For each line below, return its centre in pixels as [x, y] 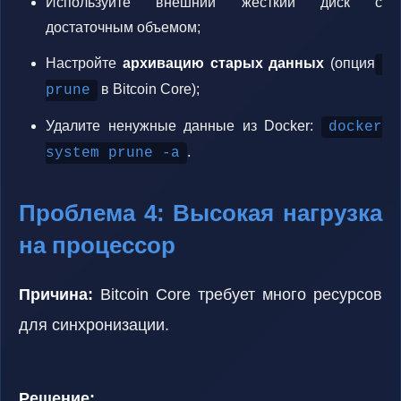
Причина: [56, 294]
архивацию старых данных [223, 63]
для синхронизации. [94, 325]
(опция [350, 63]
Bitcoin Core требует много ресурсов [238, 294]
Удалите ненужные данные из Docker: [183, 126]
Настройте [84, 63]
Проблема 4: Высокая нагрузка [200, 213]
